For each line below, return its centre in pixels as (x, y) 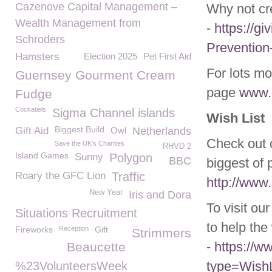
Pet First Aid (167, 56)
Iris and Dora (160, 195)
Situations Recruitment (76, 213)
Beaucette (96, 247)
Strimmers (161, 233)
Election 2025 (110, 56)
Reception (74, 228)
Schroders (40, 39)
